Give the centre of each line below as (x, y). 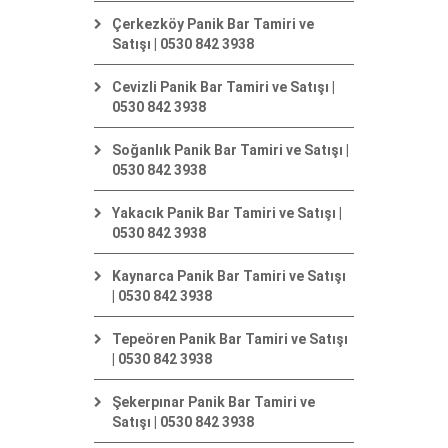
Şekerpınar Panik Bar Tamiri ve (213, 402)
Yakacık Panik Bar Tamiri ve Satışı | (227, 213)
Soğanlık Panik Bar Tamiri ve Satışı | (230, 150)
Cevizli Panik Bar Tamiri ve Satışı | (223, 87)
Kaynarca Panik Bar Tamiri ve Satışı (229, 276)
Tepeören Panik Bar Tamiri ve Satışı (230, 339)
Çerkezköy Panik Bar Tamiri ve (213, 24)
